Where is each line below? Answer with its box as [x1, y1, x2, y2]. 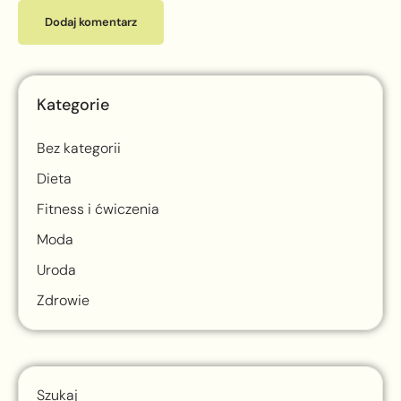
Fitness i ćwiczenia [37, 200, 159, 219]
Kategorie [37, 94, 109, 116]
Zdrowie [37, 291, 90, 311]
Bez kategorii [37, 139, 121, 158]
